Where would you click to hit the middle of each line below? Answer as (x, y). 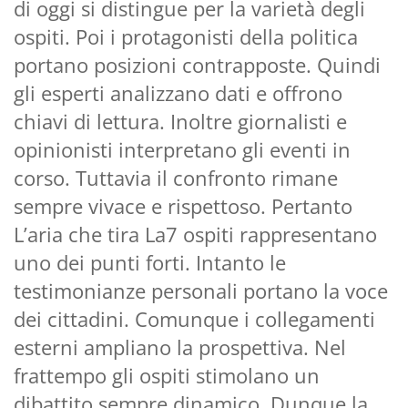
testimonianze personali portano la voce (201, 290)
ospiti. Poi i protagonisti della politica (186, 36)
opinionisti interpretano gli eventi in (182, 149)
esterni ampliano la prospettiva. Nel (180, 347)
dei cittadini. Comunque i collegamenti (194, 318)
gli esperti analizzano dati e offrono (178, 92)
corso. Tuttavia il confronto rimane (176, 177)
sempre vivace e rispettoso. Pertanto (183, 205)
